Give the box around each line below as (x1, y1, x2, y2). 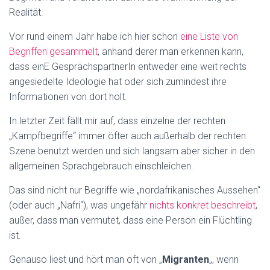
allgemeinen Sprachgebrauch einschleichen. (9, 160, 193, 172)
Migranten (162, 254, 209, 265)
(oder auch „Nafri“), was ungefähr (9, 199, 149, 211)
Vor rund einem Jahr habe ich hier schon (9, 31, 180, 42)
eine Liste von (180, 31, 238, 42)
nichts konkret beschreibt (149, 199, 256, 211)
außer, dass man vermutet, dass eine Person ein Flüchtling (9, 215, 252, 226)
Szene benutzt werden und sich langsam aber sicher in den (9, 145, 255, 157)
